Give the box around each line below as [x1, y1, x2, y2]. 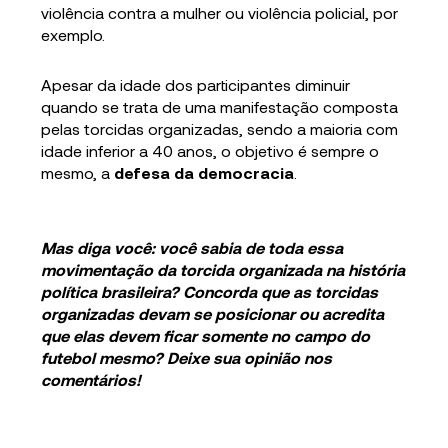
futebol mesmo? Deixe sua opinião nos [41, 348, 333, 368]
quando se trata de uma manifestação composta [41, 97, 399, 117]
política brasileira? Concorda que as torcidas [41, 282, 379, 302]
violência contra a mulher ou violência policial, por [41, 3, 399, 23]
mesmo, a [41, 163, 115, 183]
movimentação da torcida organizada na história [41, 260, 406, 280]
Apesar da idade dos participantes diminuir [41, 75, 351, 95]
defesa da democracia [114, 163, 295, 183]
